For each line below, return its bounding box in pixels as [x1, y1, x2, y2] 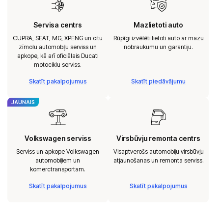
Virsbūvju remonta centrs [116, 134, 200, 142]
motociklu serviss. [34, 60, 82, 68]
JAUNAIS [11, 99, 35, 105]
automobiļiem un [35, 156, 80, 164]
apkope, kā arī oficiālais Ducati [17, 52, 98, 59]
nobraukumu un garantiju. [124, 43, 193, 51]
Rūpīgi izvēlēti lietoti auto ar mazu [113, 34, 204, 42]
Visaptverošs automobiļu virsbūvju [113, 147, 204, 155]
